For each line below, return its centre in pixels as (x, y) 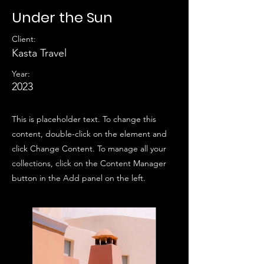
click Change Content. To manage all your (89, 148)
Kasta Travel (39, 53)
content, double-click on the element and (89, 133)
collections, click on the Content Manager (89, 163)
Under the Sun (62, 17)
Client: (24, 39)
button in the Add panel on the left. (79, 178)
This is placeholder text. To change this (84, 119)
